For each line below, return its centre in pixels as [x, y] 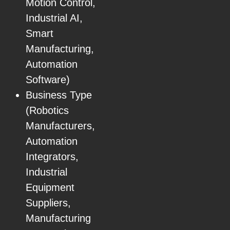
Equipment [50, 187]
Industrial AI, [54, 18]
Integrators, [52, 156]
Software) [48, 79]
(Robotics [47, 110]
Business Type [59, 95]
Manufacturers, [60, 126]
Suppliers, [48, 203]
